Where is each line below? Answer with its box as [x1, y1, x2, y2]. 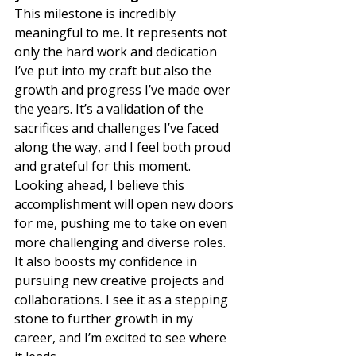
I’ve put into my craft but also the [14, 62, 215, 79]
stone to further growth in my [14, 310, 196, 327]
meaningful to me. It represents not [14, 24, 230, 41]
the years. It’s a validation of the [14, 100, 207, 118]
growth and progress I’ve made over [14, 81, 234, 99]
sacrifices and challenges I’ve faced [14, 119, 222, 137]
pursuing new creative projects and [14, 272, 227, 289]
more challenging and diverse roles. [14, 234, 229, 251]
